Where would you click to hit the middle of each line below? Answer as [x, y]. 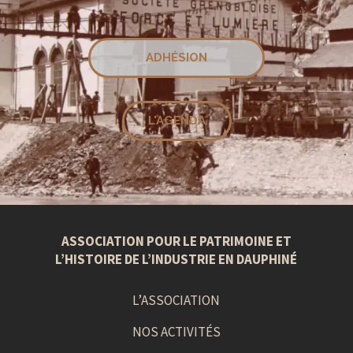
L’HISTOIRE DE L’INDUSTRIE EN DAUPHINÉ [176, 259]
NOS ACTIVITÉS [176, 332]
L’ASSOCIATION [176, 301]
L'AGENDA [176, 121]
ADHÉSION [176, 57]
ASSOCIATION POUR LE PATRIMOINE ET [176, 241]
